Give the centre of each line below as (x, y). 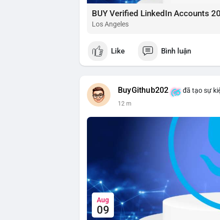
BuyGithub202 (143, 91)
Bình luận (176, 51)
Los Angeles (110, 24)
